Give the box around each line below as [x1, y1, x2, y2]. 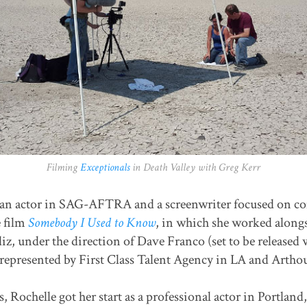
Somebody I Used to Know [27, 214, 156, 232]
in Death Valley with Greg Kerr [130, 160, 260, 175]
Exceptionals [80, 160, 130, 175]
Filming [47, 160, 80, 175]
